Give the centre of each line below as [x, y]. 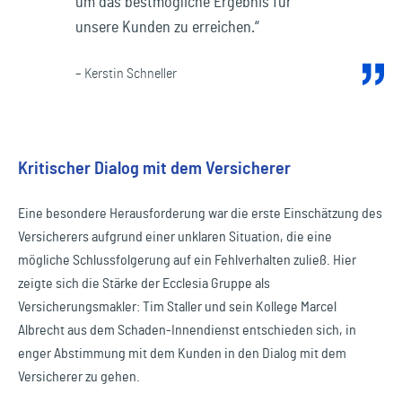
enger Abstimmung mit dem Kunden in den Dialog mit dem [182, 354]
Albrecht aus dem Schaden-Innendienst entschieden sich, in [187, 330]
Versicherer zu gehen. [79, 377]
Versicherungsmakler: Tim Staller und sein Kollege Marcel [177, 307]
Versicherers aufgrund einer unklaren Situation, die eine [175, 237]
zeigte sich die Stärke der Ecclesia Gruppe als [144, 284]
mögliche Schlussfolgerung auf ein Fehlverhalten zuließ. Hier [187, 260]
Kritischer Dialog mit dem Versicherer [154, 169]
